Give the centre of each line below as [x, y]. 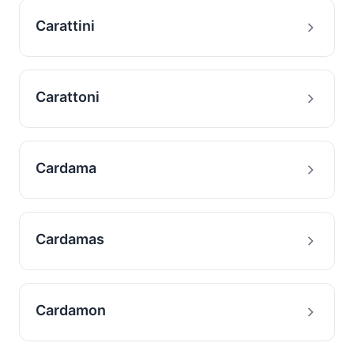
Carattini [65, 26]
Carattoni [68, 97]
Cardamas [70, 239]
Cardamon [71, 310]
